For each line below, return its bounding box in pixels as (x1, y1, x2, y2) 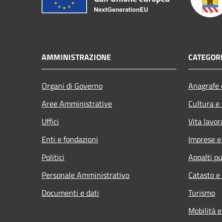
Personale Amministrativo (42, 168, 129, 181)
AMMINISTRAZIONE (42, 51, 111, 63)
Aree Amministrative (42, 97, 112, 110)
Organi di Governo (42, 79, 103, 92)
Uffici (42, 115, 59, 127)
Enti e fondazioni (42, 133, 98, 145)
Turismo (188, 186, 215, 199)
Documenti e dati (42, 186, 99, 199)
